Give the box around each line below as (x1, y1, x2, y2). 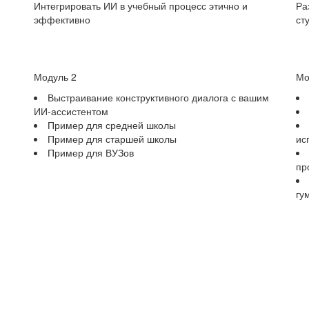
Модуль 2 (34, 69, 77, 83)
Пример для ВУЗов (48, 145, 134, 159)
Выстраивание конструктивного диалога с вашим (48, 90, 269, 104)
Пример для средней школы (48, 117, 176, 132)
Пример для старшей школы (48, 131, 177, 146)
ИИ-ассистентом (34, 103, 108, 118)
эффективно (34, 12, 90, 26)
